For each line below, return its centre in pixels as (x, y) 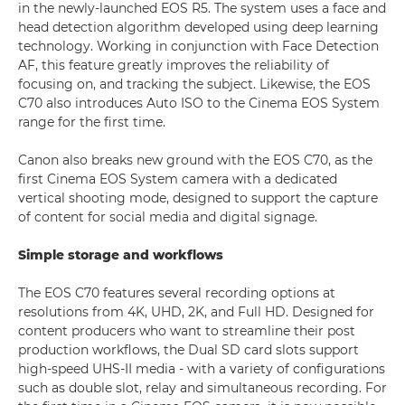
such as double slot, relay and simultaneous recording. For (202, 388)
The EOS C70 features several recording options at (177, 293)
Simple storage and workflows (121, 255)
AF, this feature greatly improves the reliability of (174, 65)
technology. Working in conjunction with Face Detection (198, 46)
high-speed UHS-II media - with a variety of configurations (202, 369)
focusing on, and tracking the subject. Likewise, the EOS (194, 84)
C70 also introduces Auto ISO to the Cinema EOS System (199, 103)
